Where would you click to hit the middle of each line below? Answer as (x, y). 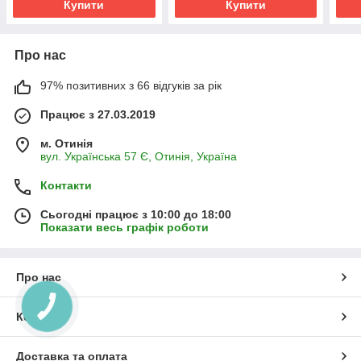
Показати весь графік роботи (124, 227)
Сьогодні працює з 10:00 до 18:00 (136, 214)
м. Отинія (66, 143)
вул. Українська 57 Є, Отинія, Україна (139, 156)
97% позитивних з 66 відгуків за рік (131, 85)
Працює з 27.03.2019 (98, 114)
